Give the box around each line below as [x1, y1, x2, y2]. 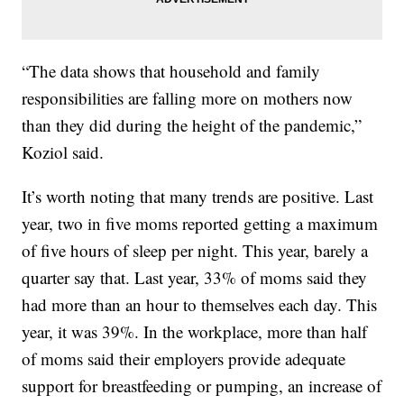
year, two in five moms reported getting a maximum [22, 211, 379, 234]
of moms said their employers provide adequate [22, 346, 346, 370]
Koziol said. [22, 140, 105, 163]
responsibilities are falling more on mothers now [22, 86, 353, 109]
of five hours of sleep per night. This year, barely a [22, 238, 369, 262]
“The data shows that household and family [22, 59, 321, 82]
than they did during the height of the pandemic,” [22, 113, 363, 136]
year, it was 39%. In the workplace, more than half [22, 319, 368, 343]
